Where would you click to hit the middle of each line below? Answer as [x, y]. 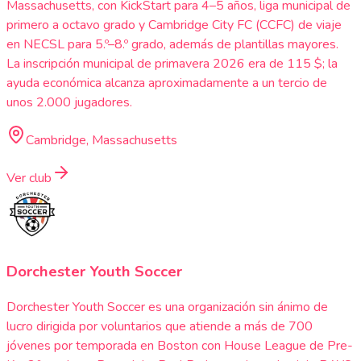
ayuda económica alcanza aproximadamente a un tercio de [167, 83]
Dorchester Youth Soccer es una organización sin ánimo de [167, 307]
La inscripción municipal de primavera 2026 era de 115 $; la [172, 63]
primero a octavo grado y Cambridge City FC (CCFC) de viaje [174, 25]
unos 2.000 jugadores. [69, 102]
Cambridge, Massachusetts [102, 140]
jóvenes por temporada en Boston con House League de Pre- [180, 346]
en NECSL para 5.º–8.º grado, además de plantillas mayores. [172, 44]
